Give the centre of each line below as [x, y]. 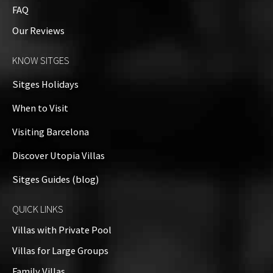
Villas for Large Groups [60, 251]
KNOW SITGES [41, 61]
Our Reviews [38, 31]
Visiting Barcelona [51, 132]
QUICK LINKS [38, 209]
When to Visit [40, 108]
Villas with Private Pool [62, 230]
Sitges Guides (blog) [55, 179]
